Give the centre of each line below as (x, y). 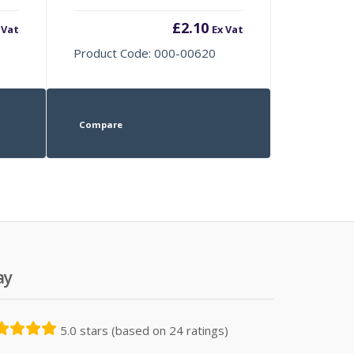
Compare (100, 124)
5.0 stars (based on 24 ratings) (144, 330)
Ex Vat (227, 29)
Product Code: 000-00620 (145, 53)
